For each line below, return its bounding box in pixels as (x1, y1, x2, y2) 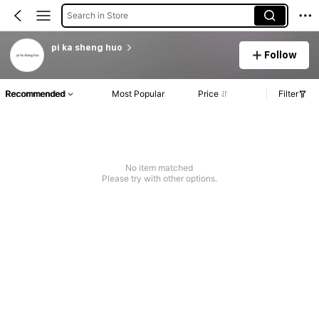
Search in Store (66, 9, 128, 21)
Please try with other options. (101, 173, 217, 184)
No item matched (125, 162, 194, 174)
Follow (264, 48, 298, 61)
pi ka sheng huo (51, 42, 122, 53)
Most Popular (112, 88, 165, 100)
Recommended (5, 88, 65, 100)
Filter (278, 88, 298, 100)
